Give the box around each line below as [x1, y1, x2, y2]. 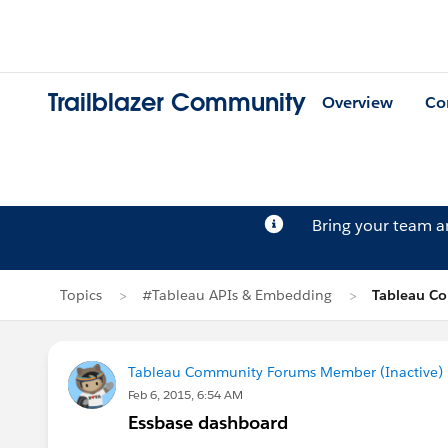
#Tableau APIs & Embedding [142, 286, 332, 304]
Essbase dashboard [128, 411, 288, 434]
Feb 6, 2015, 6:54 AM [128, 386, 243, 403]
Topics [60, 286, 102, 304]
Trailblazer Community [48, 87, 306, 119]
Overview [322, 92, 393, 114]
